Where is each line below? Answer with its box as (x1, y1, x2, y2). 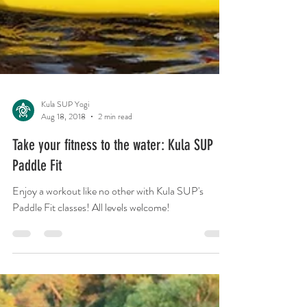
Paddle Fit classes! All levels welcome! (12, 235, 170, 251)
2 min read (98, 146, 132, 159)
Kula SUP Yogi (41, 133, 89, 146)
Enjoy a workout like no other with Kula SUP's (12, 219, 204, 235)
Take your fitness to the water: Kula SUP (12, 171, 213, 191)
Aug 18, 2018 (41, 146, 86, 159)
